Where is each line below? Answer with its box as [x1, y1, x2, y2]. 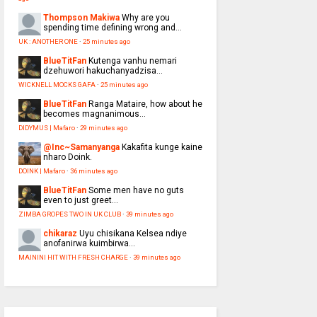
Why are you [121, 13, 170, 23]
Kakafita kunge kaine [121, 142, 202, 153]
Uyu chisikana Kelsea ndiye [79, 229, 187, 239]
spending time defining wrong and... [42, 23, 182, 33]
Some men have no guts [88, 185, 184, 196]
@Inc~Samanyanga [42, 142, 120, 153]
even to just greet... [42, 195, 118, 206]
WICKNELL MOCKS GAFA [18, 81, 96, 89]
